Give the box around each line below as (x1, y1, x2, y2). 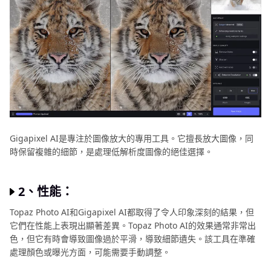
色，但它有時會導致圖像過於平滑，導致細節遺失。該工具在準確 (10, 233, 255, 244)
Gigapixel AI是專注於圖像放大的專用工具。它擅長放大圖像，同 (10, 132, 253, 144)
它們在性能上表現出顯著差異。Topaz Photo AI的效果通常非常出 (10, 220, 256, 231)
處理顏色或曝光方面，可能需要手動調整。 (10, 246, 171, 258)
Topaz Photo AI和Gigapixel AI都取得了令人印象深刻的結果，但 (10, 206, 254, 218)
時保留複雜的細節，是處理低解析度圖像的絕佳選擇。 (10, 146, 213, 157)
